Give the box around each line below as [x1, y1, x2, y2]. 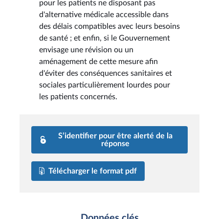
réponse [101, 139, 130, 148]
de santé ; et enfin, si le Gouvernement [39, 34, 170, 42]
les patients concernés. [39, 92, 117, 101]
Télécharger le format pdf [48, 167, 137, 175]
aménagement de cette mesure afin [39, 57, 158, 66]
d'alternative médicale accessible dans [39, 10, 169, 19]
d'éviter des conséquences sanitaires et [39, 69, 172, 77]
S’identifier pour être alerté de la [58, 131, 173, 140]
